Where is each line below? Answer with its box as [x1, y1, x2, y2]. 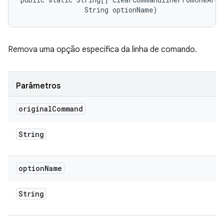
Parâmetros [16, 81, 60, 91]
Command [52, 104, 83, 113]
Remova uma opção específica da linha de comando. [8, 44, 197, 54]
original [18, 104, 52, 113]
